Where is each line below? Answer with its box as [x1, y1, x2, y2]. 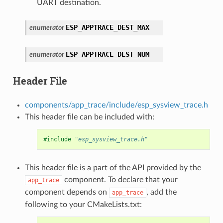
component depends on [24, 188, 109, 196]
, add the [146, 188, 177, 196]
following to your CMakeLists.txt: [24, 200, 142, 209]
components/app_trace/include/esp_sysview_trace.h [24, 101, 208, 109]
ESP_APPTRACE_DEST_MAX [65, 23, 149, 31]
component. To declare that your [62, 175, 178, 184]
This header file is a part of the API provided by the [24, 163, 201, 172]
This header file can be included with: [24, 112, 154, 121]
